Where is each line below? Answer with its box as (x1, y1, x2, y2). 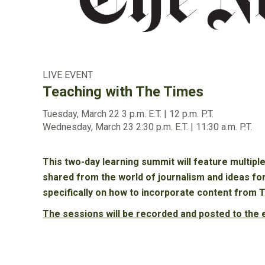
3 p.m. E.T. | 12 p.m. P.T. (122, 108, 214, 119)
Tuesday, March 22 (43, 108, 122, 119)
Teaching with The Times (43, 83, 203, 100)
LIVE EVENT (43, 69, 93, 80)
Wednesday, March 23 (43, 121, 136, 132)
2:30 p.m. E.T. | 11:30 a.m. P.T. (136, 121, 252, 132)
